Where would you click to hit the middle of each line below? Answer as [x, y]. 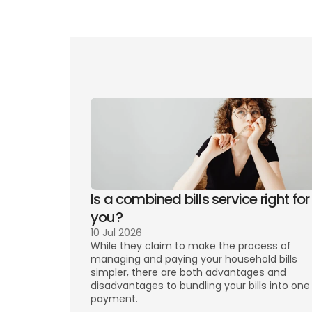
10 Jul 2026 [116, 233]
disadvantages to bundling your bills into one [200, 286]
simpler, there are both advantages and [188, 272]
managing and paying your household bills [194, 259]
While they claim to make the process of [191, 246]
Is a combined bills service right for [200, 199]
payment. [116, 299]
